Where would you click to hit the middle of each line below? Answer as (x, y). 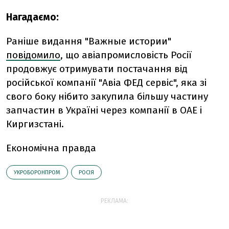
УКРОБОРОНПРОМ (37, 172)
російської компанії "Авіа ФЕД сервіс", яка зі (106, 82)
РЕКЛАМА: (114, 201)
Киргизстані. (35, 124)
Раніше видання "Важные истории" (89, 41)
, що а (74, 55)
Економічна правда (51, 148)
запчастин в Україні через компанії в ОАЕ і (104, 110)
